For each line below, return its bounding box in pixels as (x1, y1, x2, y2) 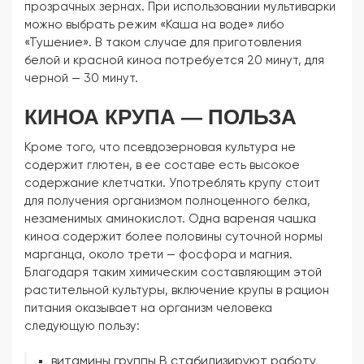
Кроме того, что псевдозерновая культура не (24, 141, 296, 154)
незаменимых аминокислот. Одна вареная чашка (24, 213, 316, 225)
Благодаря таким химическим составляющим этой (24, 266, 322, 279)
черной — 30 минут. (24, 72, 138, 84)
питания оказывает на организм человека (24, 302, 272, 314)
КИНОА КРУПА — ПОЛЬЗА (24, 105, 297, 129)
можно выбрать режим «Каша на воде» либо (24, 19, 284, 31)
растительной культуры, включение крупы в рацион (24, 284, 329, 297)
